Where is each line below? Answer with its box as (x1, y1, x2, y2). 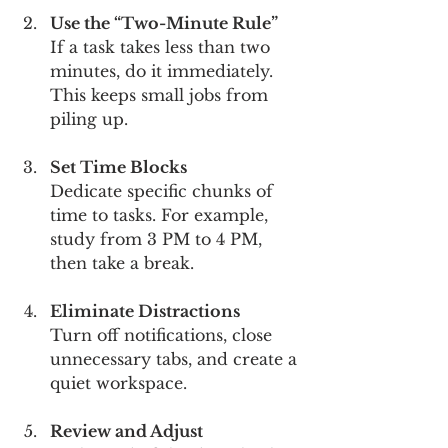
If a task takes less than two (50, 36, 275, 57)
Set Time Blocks (50, 156, 187, 177)
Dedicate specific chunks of (50, 180, 278, 201)
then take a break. (50, 252, 194, 273)
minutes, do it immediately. (50, 60, 278, 81)
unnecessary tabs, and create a (50, 348, 302, 369)
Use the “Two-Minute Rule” (50, 12, 278, 33)
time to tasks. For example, (50, 204, 273, 225)
